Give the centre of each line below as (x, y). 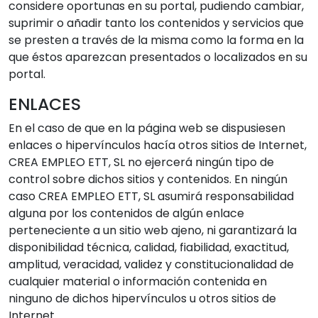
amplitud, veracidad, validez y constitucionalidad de (151, 264)
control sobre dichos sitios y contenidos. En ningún (148, 179)
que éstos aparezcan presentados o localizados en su (158, 57)
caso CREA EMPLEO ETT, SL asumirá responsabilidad (151, 196)
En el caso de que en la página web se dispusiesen (147, 128)
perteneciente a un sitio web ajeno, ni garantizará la (153, 230)
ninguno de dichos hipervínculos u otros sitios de (142, 298)
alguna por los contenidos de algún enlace (126, 213)
